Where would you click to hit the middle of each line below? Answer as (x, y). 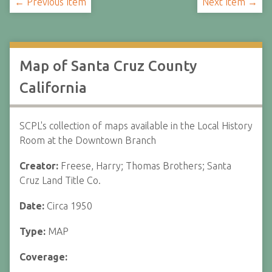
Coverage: (43, 257)
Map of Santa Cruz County (108, 66)
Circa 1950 (70, 206)
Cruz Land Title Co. (60, 180)
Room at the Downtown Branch (88, 140)
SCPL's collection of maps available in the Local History (136, 126)
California (53, 88)
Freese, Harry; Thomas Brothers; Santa (146, 166)
